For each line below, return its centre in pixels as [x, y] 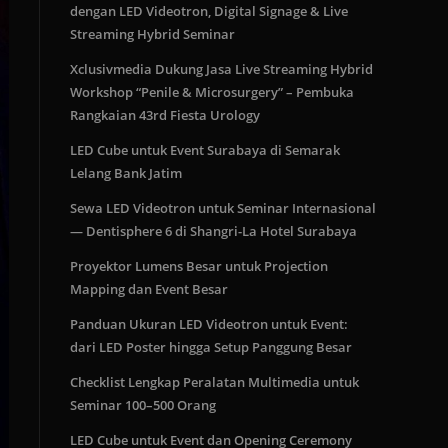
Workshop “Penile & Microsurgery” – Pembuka [212, 92]
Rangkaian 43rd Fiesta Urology [165, 115]
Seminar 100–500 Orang [143, 405]
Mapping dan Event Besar [149, 289]
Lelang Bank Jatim [126, 173]
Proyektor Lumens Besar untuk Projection [199, 266]
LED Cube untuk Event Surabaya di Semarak [205, 150]
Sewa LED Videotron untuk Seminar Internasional [223, 208]
